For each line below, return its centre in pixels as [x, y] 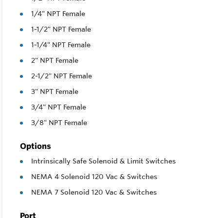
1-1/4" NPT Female [61, 45]
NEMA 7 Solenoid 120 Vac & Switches [94, 192]
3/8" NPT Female [59, 123]
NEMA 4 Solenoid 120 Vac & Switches [94, 177]
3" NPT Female [55, 92]
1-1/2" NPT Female [61, 29]
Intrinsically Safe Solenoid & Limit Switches [103, 161]
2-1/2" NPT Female [62, 76]
